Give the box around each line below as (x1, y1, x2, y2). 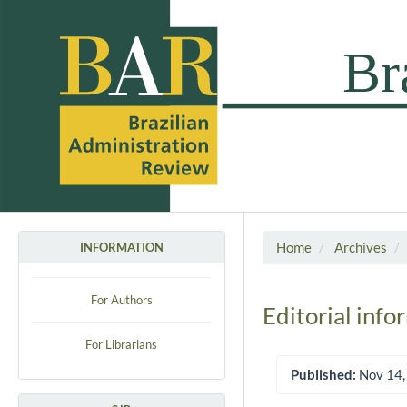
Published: (290, 366, 356, 383)
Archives (333, 238, 387, 255)
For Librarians (85, 336, 158, 352)
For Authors (90, 292, 153, 307)
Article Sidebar (274, 377, 392, 400)
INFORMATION (79, 239, 164, 254)
